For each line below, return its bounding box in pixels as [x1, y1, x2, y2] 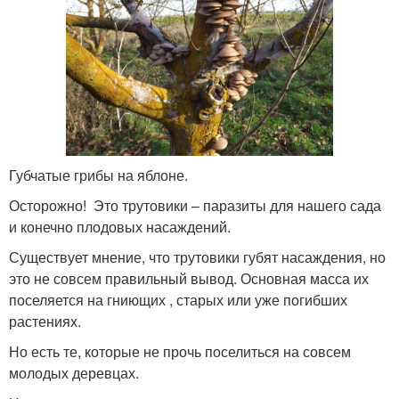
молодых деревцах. [9, 362, 139, 383]
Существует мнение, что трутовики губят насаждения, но [9, 246, 386, 267]
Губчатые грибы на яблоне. [9, 164, 188, 185]
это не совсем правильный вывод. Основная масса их [9, 267, 369, 289]
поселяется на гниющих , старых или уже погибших [9, 289, 347, 310]
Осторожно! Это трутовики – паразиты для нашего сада [9, 194, 381, 216]
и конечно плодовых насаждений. [9, 216, 231, 237]
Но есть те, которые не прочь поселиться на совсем [9, 340, 351, 362]
